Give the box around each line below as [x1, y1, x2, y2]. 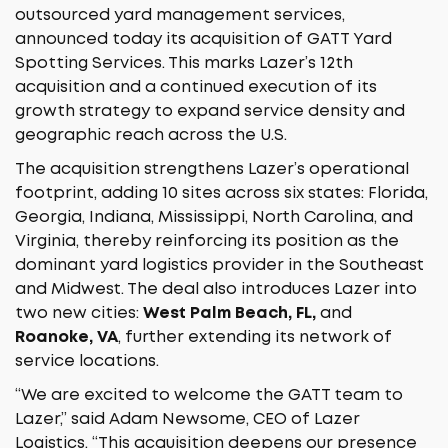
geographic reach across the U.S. [15, 128, 287, 143]
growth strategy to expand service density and [15, 104, 405, 119]
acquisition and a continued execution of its [15, 80, 377, 95]
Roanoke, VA [15, 330, 118, 345]
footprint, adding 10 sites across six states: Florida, [15, 186, 428, 201]
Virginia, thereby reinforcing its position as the [15, 234, 399, 249]
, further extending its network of [118, 330, 392, 345]
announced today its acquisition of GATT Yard [15, 32, 392, 47]
